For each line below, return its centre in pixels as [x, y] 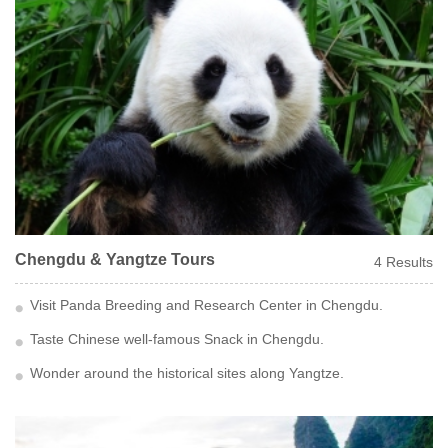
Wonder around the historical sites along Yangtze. [187, 373]
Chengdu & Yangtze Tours [115, 259]
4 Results [403, 262]
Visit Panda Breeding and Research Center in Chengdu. [206, 305]
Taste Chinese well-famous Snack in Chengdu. [177, 339]
